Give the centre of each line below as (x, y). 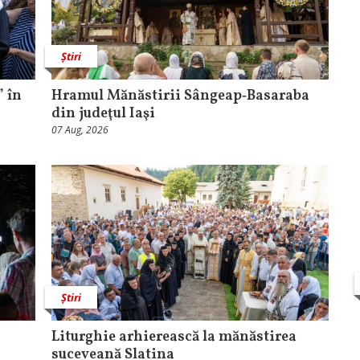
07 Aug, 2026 (80, 130)
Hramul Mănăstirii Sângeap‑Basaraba (180, 96)
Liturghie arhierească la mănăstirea (174, 337)
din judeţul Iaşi (103, 114)
